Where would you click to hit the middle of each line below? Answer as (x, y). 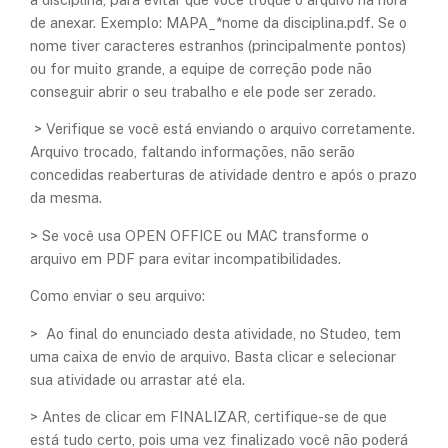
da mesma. (66, 198)
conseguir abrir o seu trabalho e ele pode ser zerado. (203, 91)
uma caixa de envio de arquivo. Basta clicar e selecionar (213, 356)
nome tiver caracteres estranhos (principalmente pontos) (218, 45)
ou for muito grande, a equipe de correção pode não (201, 68)
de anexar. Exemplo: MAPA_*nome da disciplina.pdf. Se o (218, 22)
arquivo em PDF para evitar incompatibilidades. (185, 258)
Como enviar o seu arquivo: (117, 296)
